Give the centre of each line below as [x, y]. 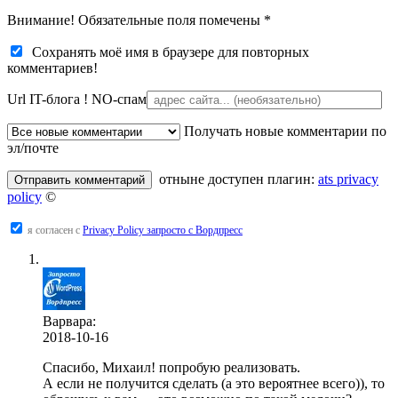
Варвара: [69, 321]
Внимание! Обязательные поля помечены [134, 20]
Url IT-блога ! [49, 99]
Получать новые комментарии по [283, 131]
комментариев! [52, 68]
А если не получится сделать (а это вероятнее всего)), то [214, 383]
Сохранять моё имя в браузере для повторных [167, 52]
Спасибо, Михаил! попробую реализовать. [171, 367]
